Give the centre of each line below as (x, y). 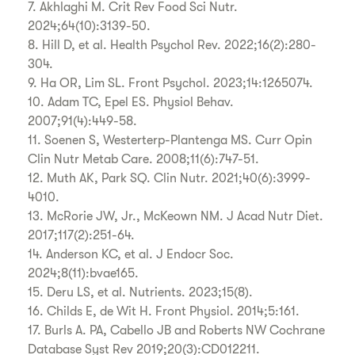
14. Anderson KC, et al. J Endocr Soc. (131, 255)
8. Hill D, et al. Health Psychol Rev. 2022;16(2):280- (172, 46)
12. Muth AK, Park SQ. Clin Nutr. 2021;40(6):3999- (170, 179)
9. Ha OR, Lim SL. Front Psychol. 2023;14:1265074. (171, 84)
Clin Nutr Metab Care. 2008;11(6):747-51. (144, 160)
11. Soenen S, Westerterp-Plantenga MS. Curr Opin (170, 141)
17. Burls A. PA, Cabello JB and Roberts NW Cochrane (177, 331)
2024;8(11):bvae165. (84, 274)
